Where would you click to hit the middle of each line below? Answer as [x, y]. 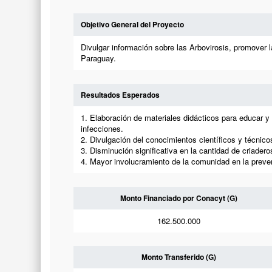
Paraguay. [98, 58]
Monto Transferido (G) [179, 257]
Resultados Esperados [120, 94]
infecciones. [102, 128]
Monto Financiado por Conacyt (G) [179, 198]
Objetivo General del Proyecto [132, 25]
